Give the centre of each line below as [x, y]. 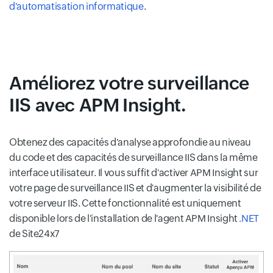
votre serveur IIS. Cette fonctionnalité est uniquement [125, 203]
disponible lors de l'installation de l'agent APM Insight [124, 218]
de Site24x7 [34, 233]
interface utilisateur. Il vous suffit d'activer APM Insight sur [134, 172]
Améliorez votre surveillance [129, 83]
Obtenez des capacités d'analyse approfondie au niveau [130, 142]
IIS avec [44, 105]
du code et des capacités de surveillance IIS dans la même [133, 157]
